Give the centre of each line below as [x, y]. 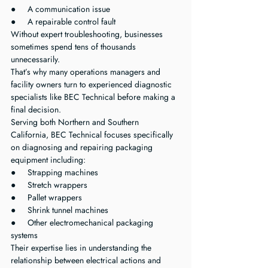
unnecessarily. [35, 59]
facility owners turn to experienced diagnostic [92, 84]
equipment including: [48, 160]
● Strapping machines [54, 172]
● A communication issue [60, 9]
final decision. [36, 109]
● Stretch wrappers [49, 185]
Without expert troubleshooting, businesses [88, 34]
